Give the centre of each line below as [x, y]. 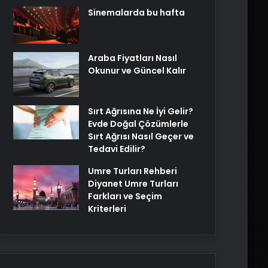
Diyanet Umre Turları [133, 184]
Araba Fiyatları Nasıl [133, 58]
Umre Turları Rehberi [133, 171]
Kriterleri [107, 209]
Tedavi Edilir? [117, 149]
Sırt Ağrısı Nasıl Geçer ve [141, 137]
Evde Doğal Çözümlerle [138, 124]
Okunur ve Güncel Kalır [137, 71]
